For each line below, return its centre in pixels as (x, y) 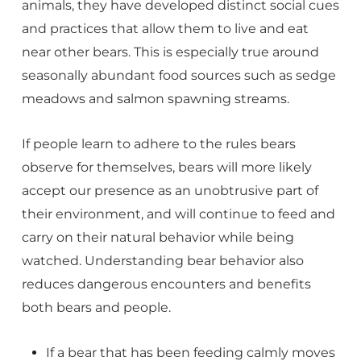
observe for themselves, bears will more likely (166, 167)
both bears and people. (96, 307)
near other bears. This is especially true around (170, 52)
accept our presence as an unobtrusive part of (170, 191)
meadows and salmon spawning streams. (155, 99)
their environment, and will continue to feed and (178, 214)
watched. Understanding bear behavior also (162, 261)
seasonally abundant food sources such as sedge (178, 75)
